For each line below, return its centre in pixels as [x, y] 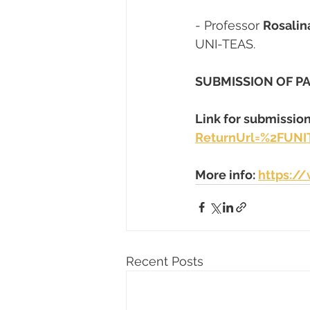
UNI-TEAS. [225, 44]
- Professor [229, 25]
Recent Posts [165, 261]
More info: [227, 174]
